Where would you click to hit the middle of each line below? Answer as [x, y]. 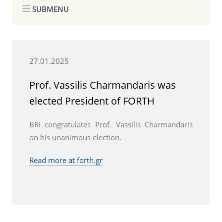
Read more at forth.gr [66, 160]
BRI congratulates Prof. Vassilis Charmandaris [111, 124]
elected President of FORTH [92, 100]
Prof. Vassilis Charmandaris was [102, 84]
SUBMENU [50, 9]
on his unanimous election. [75, 137]
